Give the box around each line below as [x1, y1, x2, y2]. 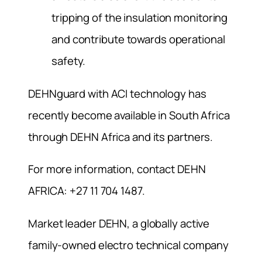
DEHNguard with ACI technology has [28, 85, 206, 101]
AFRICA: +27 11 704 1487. [28, 183, 145, 199]
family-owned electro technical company [28, 237, 229, 253]
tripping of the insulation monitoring [51, 10, 228, 26]
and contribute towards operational [51, 32, 225, 47]
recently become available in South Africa [28, 107, 230, 123]
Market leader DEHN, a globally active [28, 215, 210, 231]
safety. [51, 53, 86, 69]
